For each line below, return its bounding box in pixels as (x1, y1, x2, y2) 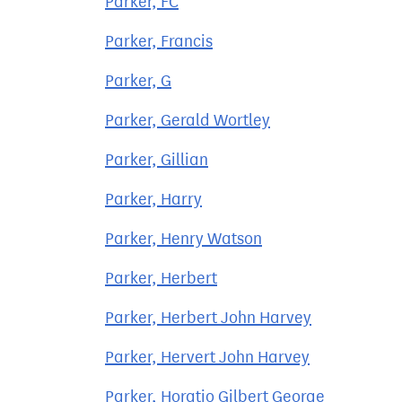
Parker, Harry (105, 189, 202, 209)
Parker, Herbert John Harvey (105, 308, 311, 328)
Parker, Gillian (105, 150, 208, 170)
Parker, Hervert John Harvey (105, 347, 310, 367)
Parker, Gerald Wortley (105, 110, 270, 130)
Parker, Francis (105, 31, 213, 51)
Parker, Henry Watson (105, 229, 262, 249)
